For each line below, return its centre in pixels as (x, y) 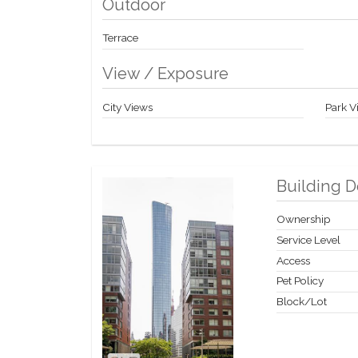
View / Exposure (166, 74)
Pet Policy (300, 281)
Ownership (303, 219)
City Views (128, 107)
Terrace (121, 38)
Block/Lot (301, 302)
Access (293, 260)
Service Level (308, 239)
